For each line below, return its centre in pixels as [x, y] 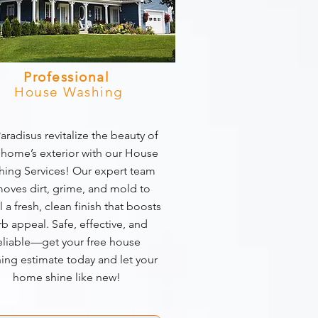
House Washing [69, 92]
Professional [69, 77]
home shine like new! [67, 277]
